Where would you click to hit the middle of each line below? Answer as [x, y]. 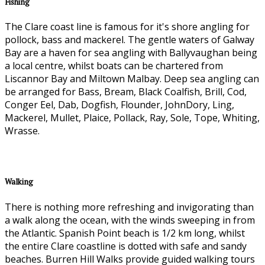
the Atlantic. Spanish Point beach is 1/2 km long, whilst [125, 233]
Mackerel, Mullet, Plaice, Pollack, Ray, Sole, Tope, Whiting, [132, 118]
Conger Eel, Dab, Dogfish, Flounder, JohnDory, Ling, [119, 105]
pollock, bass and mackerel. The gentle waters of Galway [130, 40]
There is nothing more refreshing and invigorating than [129, 207]
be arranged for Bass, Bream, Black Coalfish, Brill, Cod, [126, 92]
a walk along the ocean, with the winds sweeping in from [130, 220]
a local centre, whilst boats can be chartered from [114, 66]
